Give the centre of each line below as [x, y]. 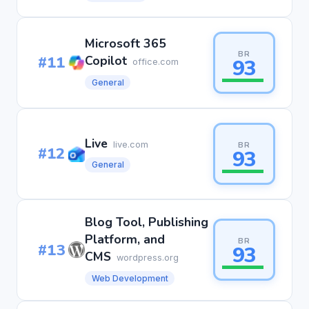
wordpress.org [148, 257]
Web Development [130, 278]
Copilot [106, 61]
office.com [156, 62]
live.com [131, 144]
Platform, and [125, 239]
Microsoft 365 [126, 44]
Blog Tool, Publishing [147, 222]
